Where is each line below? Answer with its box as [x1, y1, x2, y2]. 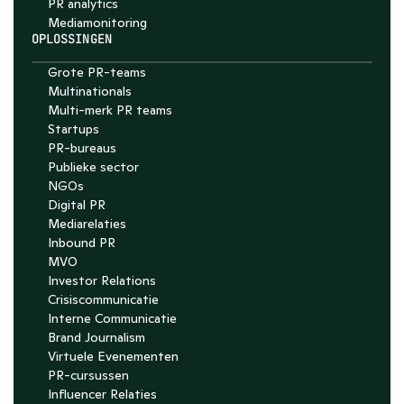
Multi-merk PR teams [48, 102, 172, 118]
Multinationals [48, 83, 132, 99]
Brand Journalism [48, 329, 145, 345]
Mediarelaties [48, 216, 126, 232]
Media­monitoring [48, 14, 147, 31]
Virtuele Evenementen [48, 348, 179, 364]
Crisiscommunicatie [48, 291, 159, 308]
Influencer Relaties [48, 386, 157, 402]
